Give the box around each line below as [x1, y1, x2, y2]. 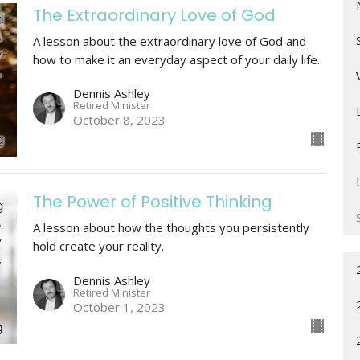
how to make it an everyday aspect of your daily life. [32, 51, 320, 67]
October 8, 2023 [72, 112, 166, 129]
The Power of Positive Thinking [32, 190, 272, 214]
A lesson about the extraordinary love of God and [32, 32, 306, 49]
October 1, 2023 [72, 298, 166, 315]
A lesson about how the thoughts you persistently [32, 219, 309, 236]
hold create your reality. [32, 238, 164, 255]
